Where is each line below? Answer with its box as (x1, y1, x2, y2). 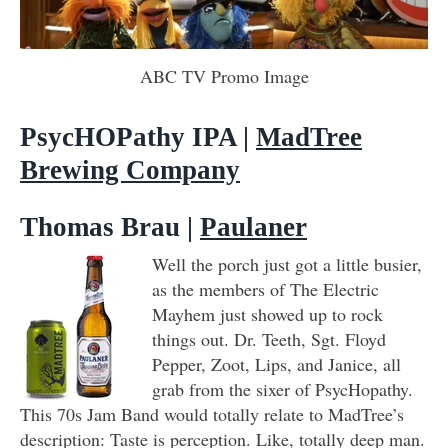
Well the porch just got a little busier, (152, 251, 422, 276)
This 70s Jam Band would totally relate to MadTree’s (20, 401, 404, 426)
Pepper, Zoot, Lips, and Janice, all (152, 351, 401, 376)
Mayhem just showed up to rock (152, 301, 383, 326)
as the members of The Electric (152, 276, 379, 301)
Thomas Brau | (20, 211, 200, 242)
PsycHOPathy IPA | (20, 121, 256, 152)
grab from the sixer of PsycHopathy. (152, 376, 413, 401)
